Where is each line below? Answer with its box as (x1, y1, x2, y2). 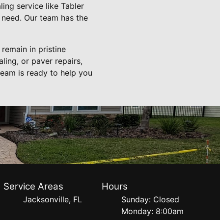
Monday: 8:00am (121, 206, 184, 216)
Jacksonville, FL (23, 194, 82, 204)
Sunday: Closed (121, 194, 180, 204)
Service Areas (3, 181, 63, 192)
